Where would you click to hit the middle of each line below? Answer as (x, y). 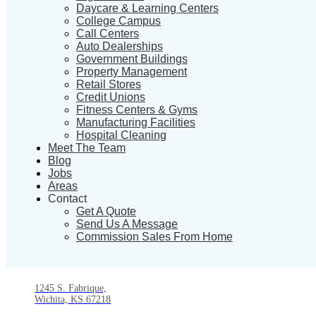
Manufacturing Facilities (136, 122)
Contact (67, 198)
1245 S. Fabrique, (71, 288)
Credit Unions (111, 97)
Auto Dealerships (120, 46)
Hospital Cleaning (121, 135)
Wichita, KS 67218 (73, 299)
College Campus (119, 20)
